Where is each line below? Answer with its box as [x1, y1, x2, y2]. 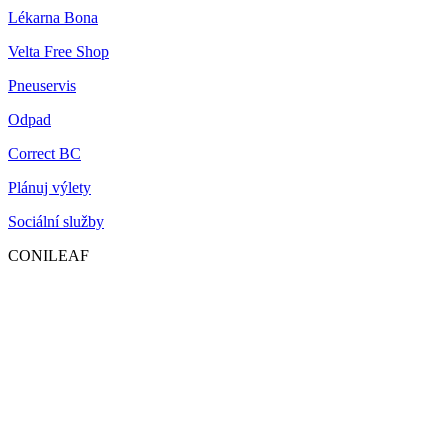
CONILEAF [8, 247, 89, 265]
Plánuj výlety [8, 179, 91, 197]
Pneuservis [8, 77, 76, 95]
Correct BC [8, 145, 81, 163]
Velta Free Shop [8, 43, 109, 61]
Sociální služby [8, 213, 104, 231]
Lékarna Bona [8, 9, 98, 27]
